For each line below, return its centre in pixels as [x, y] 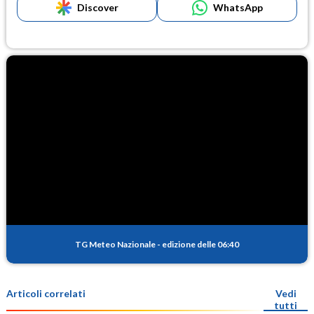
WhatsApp [238, 8]
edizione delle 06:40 [200, 245]
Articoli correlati [46, 294]
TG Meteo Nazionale [115, 245]
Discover [97, 8]
